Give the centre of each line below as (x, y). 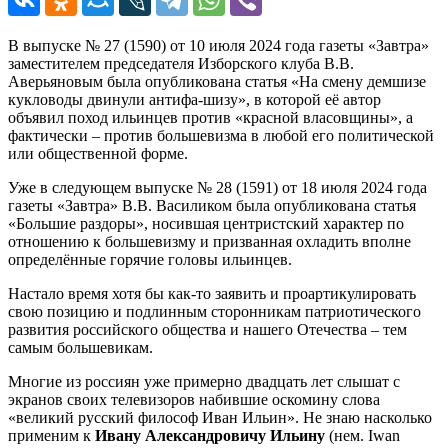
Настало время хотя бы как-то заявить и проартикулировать (212, 293)
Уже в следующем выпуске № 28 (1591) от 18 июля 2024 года (217, 187)
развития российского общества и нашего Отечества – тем (207, 329)
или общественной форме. (98, 153)
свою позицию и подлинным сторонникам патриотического (214, 311)
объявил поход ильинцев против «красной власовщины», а (210, 117)
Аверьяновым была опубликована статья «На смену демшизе (217, 81)
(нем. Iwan (362, 435)
